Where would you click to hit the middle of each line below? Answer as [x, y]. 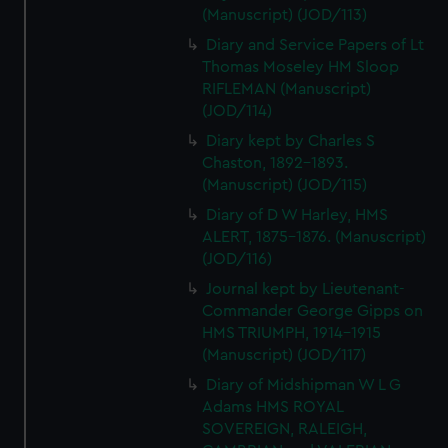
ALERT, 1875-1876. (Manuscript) [314, 237]
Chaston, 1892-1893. [275, 163]
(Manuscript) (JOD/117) [284, 355]
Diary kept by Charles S [291, 141]
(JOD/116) [237, 259]
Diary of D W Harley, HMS [297, 215]
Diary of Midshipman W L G [304, 385]
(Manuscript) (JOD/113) [285, 15]
